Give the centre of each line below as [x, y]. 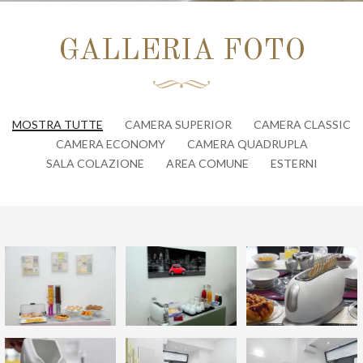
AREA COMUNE [207, 163]
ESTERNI [294, 163]
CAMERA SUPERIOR [178, 124]
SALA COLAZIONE [95, 163]
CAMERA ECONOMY [110, 144]
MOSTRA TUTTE [58, 124]
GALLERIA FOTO [181, 52]
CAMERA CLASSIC [302, 124]
